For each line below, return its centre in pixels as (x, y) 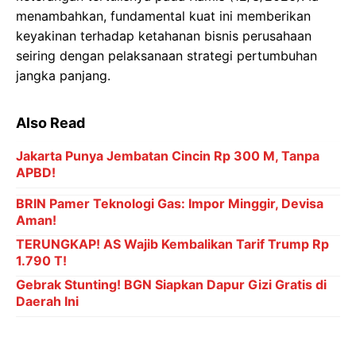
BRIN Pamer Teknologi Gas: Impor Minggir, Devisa (170, 203)
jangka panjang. (63, 75)
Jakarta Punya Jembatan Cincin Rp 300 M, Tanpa (168, 156)
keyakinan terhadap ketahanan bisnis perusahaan (164, 36)
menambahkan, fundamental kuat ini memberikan (163, 16)
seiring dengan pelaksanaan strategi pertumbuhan (166, 56)
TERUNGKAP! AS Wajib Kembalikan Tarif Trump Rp (172, 244)
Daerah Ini (47, 301)
